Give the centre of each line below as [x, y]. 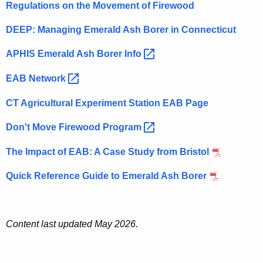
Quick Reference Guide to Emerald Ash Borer [106, 176]
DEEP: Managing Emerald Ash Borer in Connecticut [121, 30]
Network [48, 79]
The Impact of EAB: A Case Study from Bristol [107, 151]
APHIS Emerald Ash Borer [65, 54]
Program [123, 127]
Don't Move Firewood [54, 127]
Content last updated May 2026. [72, 224]
